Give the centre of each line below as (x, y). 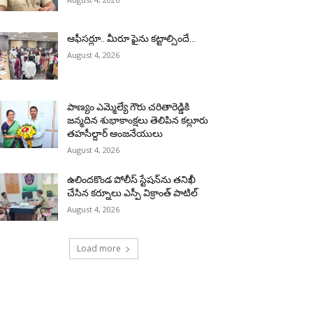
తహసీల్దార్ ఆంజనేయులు (115, 134)
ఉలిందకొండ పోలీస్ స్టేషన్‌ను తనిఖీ (132, 180)
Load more (99, 249)
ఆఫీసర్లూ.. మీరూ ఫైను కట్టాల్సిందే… (132, 39)
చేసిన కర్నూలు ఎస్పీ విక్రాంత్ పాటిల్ (133, 193)
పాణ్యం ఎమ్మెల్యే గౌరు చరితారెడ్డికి (129, 107)
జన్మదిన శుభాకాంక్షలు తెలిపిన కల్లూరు (138, 121)
